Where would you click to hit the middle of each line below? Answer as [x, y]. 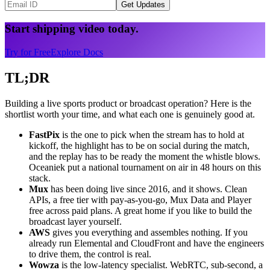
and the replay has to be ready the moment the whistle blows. [145, 156]
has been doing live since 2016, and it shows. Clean [148, 189]
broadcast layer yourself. [75, 221]
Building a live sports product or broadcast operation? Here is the [128, 103]
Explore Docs [77, 52]
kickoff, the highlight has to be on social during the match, [139, 145]
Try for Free [28, 52]
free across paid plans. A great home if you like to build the [140, 210]
